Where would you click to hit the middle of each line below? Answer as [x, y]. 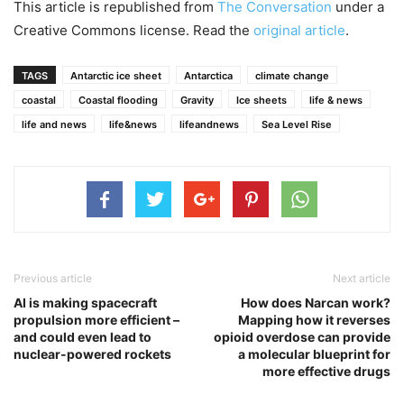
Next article [362, 278]
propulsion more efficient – [96, 319]
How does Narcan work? [316, 302]
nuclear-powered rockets [92, 353]
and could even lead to [83, 336]
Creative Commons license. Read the [133, 30]
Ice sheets [262, 100]
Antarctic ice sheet [116, 75]
